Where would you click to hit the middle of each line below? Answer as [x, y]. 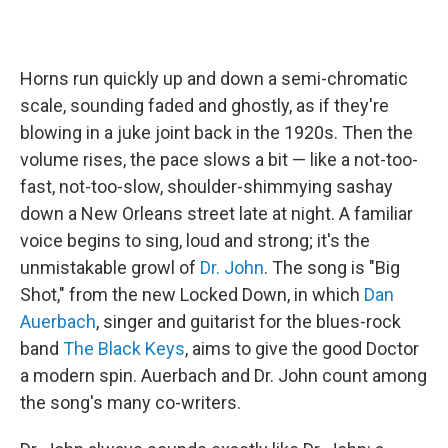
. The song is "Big [332, 267]
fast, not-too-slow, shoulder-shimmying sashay [206, 186]
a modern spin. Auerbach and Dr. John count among [223, 375]
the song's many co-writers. [130, 402]
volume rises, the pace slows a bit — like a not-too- [219, 159]
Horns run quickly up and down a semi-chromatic [214, 78]
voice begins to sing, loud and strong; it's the [195, 240]
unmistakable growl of [110, 267]
